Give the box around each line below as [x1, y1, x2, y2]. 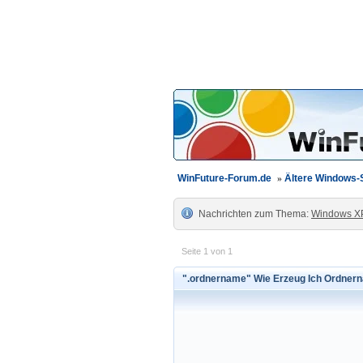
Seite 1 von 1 [181, 246, 233, 256]
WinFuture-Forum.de [177, 173, 271, 184]
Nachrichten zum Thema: [199, 208, 311, 220]
